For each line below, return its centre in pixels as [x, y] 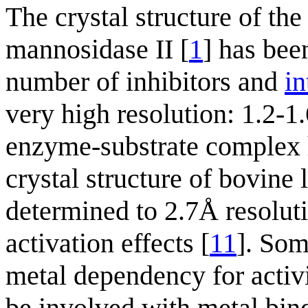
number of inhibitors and [145, 81]
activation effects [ [108, 243]
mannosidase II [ [97, 49]
